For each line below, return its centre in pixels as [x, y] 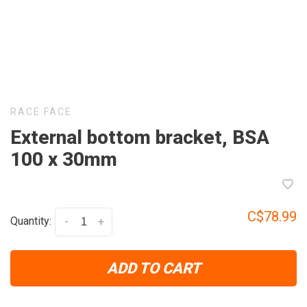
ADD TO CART [153, 268]
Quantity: [31, 221]
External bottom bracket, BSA [140, 137]
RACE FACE [41, 112]
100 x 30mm [64, 159]
